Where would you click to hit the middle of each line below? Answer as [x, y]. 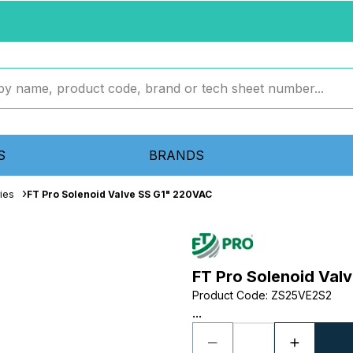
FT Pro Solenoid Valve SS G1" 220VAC [119, 194]
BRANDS [176, 155]
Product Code [229, 295]
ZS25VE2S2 [301, 295]
